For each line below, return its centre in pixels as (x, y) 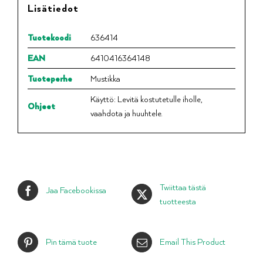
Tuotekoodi (49, 38)
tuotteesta (178, 201)
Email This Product (193, 242)
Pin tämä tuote (71, 242)
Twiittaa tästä (183, 187)
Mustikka (105, 79)
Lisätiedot (53, 8)
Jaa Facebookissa (76, 190)
